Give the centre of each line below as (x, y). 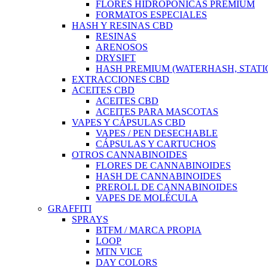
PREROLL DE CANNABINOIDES (167, 187)
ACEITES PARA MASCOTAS (157, 111)
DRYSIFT (116, 57)
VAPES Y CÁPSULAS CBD (129, 122)
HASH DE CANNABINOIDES (159, 176)
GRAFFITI (70, 208)
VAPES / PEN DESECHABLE (157, 133)
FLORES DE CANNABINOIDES (163, 165)
